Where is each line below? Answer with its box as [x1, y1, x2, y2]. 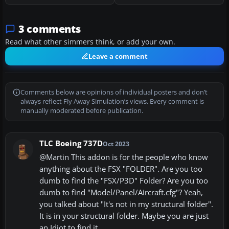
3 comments [18, 22, 81, 36]
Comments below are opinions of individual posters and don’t [20, 88, 208, 97]
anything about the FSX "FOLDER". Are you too [39, 164, 202, 174]
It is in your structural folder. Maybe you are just [39, 211, 209, 221]
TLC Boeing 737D [39, 139, 103, 149]
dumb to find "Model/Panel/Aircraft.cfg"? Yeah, [39, 188, 203, 198]
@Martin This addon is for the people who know [39, 152, 208, 163]
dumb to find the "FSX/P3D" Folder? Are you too [39, 176, 208, 186]
